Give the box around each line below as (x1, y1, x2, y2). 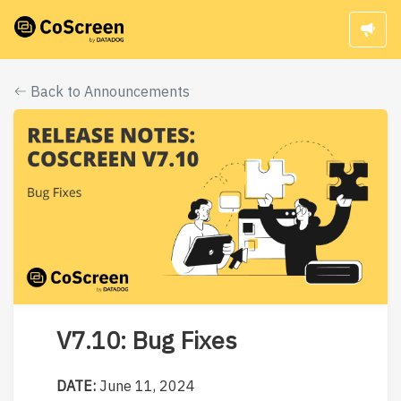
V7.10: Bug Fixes (56, 324, 237, 356)
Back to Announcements (27, 81, 190, 100)
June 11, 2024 (99, 377, 195, 396)
